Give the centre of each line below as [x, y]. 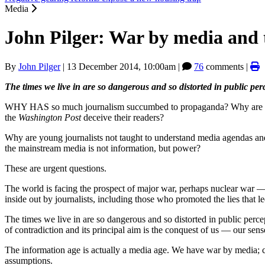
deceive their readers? [122, 117]
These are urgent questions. [56, 168]
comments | [227, 66]
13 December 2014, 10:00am [121, 66]
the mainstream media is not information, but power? [103, 148]
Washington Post [50, 117]
